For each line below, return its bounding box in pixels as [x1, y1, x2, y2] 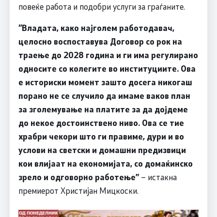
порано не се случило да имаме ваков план [18, 90, 190, 101]
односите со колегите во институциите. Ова [18, 62, 196, 74]
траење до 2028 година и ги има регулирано [18, 49, 198, 60]
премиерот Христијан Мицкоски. [18, 185, 139, 196]
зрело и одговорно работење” [18, 171, 141, 182]
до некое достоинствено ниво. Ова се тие [18, 117, 184, 128]
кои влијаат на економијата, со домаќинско [18, 157, 193, 169]
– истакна [140, 171, 177, 182]
